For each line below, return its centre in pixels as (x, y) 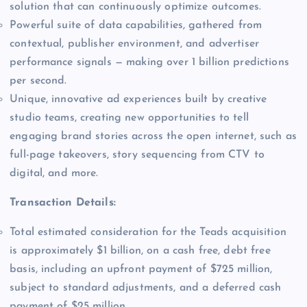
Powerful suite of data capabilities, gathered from (136, 25)
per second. (38, 81)
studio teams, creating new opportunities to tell (129, 118)
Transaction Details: (63, 202)
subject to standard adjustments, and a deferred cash (146, 287)
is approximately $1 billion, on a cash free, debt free (140, 250)
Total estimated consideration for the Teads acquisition (148, 232)
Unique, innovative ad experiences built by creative (138, 99)
